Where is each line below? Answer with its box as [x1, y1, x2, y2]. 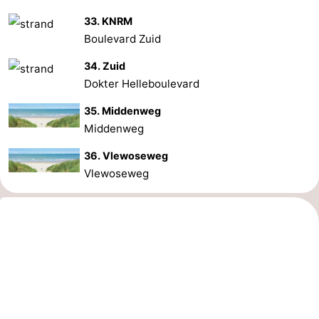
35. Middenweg [84, 104, 162, 117]
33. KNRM [84, 14, 133, 27]
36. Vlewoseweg [84, 149, 169, 162]
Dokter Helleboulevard [84, 76, 200, 90]
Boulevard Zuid [84, 31, 162, 46]
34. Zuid [84, 59, 126, 72]
